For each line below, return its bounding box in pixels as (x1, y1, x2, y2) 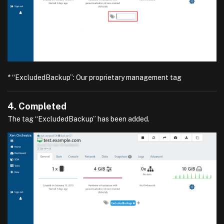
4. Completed (7, 101, 66, 112)
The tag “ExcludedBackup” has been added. (7, 115, 149, 123)
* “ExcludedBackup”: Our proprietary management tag (7, 73, 181, 82)
